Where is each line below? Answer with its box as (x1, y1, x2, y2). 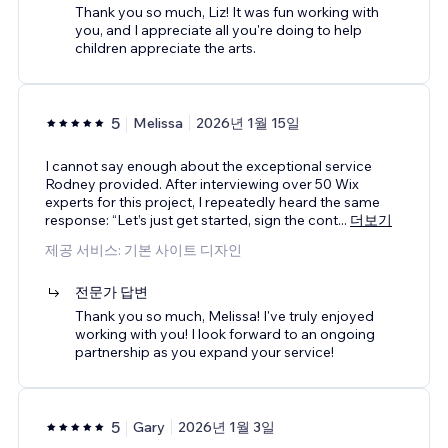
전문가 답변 (75, 282, 148, 301)
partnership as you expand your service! (75, 342, 334, 361)
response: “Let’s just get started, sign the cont (45, 210, 338, 229)
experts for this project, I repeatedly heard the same (45, 192, 380, 211)
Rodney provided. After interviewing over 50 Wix (45, 174, 359, 193)
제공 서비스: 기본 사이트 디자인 (45, 240, 242, 259)
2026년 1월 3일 (178, 417, 275, 436)
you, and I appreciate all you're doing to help (75, 20, 362, 39)
